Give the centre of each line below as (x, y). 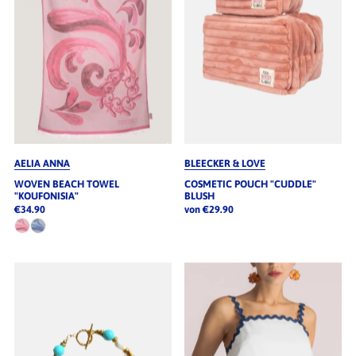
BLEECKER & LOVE (224, 164)
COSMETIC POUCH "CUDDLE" (250, 184)
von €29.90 (209, 210)
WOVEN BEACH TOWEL (66, 184)
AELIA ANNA (42, 164)
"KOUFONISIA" (46, 196)
